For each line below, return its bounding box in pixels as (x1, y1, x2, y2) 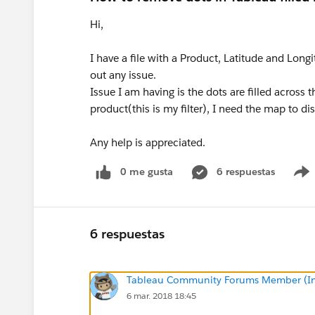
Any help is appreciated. (90, 136, 205, 149)
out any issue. (90, 68, 156, 82)
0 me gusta (120, 165, 173, 178)
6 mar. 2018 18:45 (127, 289, 196, 302)
